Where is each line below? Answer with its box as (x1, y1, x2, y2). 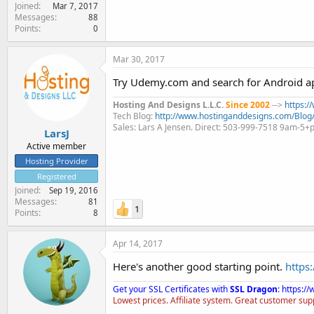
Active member (27, 140, 86, 152)
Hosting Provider (25, 156, 88, 166)
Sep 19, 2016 (49, 185, 98, 196)
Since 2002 (226, 98, 270, 111)
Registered (36, 171, 76, 182)
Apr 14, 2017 (113, 238, 163, 250)
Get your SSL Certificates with (113, 283, 230, 295)
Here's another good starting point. (113, 259, 285, 273)
